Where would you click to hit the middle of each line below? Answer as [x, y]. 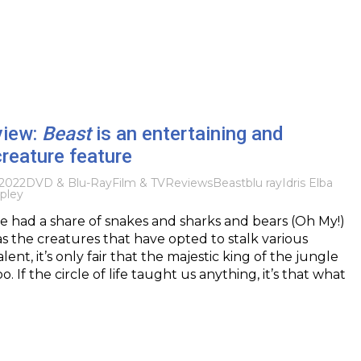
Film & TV [138, 183]
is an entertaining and [187, 133]
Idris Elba [307, 183]
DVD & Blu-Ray [68, 183]
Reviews [189, 183]
